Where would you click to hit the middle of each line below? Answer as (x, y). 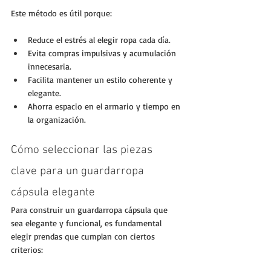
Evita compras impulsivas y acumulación (103, 53)
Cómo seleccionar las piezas (83, 150)
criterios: (27, 249)
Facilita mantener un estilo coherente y (101, 79)
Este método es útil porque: (61, 13)
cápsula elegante (53, 192)
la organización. (57, 119)
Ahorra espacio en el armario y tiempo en (105, 106)
